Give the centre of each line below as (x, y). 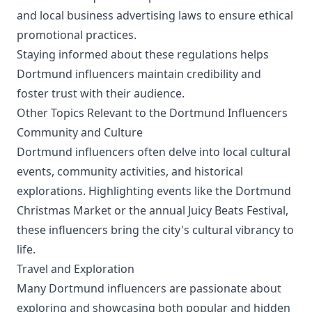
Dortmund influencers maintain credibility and (139, 74)
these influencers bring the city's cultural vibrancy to (155, 230)
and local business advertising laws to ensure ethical (155, 15)
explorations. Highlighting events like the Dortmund (154, 191)
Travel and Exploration (76, 269)
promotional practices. (77, 35)
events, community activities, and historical (130, 171)
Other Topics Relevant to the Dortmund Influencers (152, 113)
